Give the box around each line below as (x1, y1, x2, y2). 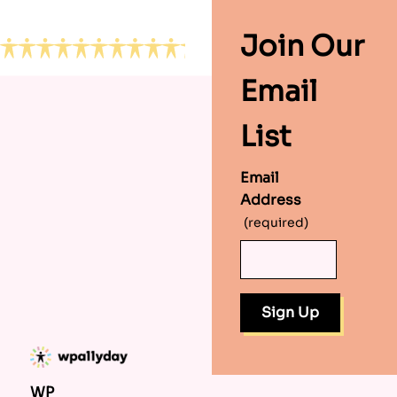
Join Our (240, 28, 364, 65)
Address (240, 191, 301, 210)
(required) (243, 214, 308, 231)
